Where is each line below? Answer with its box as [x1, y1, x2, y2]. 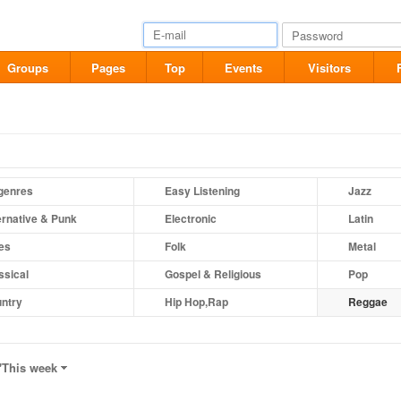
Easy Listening [165, 183, 240, 199]
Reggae [348, 294, 388, 310]
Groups [6, 59, 48, 76]
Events [225, 59, 262, 76]
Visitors [307, 59, 351, 76]
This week [2, 359, 57, 376]
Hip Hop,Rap [165, 294, 228, 310]
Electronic [165, 210, 217, 226]
